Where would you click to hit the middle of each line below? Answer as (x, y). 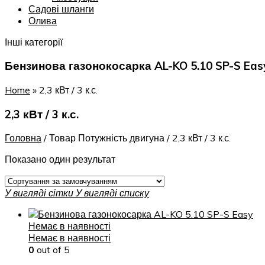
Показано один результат (60, 159)
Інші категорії (34, 42)
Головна (23, 138)
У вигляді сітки (39, 193)
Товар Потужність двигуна (107, 138)
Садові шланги (61, 9)
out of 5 (52, 250)
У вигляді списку (112, 193)
